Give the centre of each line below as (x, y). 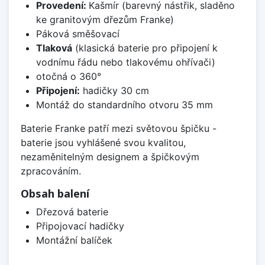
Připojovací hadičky (80, 226)
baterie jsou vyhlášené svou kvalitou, (103, 143)
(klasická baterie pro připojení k (145, 48)
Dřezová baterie (72, 212)
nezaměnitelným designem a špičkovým (110, 157)
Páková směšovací (77, 34)
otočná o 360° (68, 77)
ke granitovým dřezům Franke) (105, 20)
